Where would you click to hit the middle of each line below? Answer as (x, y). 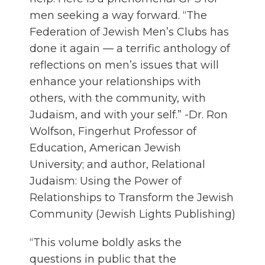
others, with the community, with (118, 98)
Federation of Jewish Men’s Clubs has (129, 32)
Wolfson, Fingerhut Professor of (113, 132)
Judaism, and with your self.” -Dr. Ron (129, 115)
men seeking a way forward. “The (118, 16)
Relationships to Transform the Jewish (132, 198)
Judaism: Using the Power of (106, 181)
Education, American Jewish (105, 148)
